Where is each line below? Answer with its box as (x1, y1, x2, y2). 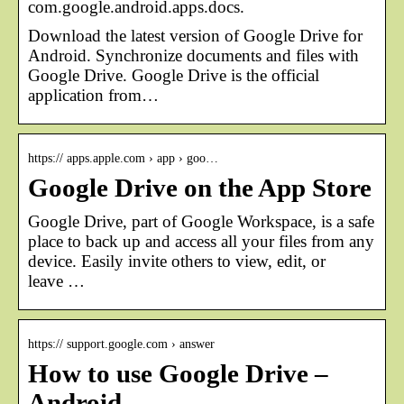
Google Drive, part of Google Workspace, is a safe (28, 211, 374, 231)
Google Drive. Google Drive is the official (28, 65, 319, 85)
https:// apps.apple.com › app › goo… (28, 151, 218, 165)
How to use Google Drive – (28, 359, 328, 388)
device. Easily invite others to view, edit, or (28, 251, 326, 271)
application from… (28, 85, 159, 105)
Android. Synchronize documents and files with (28, 45, 359, 65)
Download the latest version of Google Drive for (28, 25, 363, 45)
